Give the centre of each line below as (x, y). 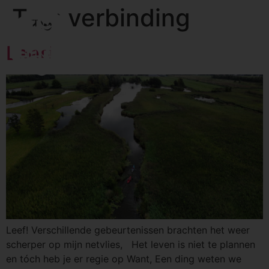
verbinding (129, 17)
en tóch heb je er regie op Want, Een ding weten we (124, 258)
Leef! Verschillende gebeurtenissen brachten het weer (128, 230)
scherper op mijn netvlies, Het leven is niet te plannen (131, 244)
